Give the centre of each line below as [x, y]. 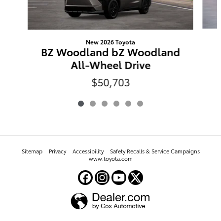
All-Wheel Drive [110, 65]
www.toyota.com [110, 158]
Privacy [57, 151]
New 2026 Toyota [110, 42]
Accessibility [88, 151]
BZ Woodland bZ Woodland [110, 52]
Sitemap [32, 151]
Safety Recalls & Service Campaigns [155, 151]
